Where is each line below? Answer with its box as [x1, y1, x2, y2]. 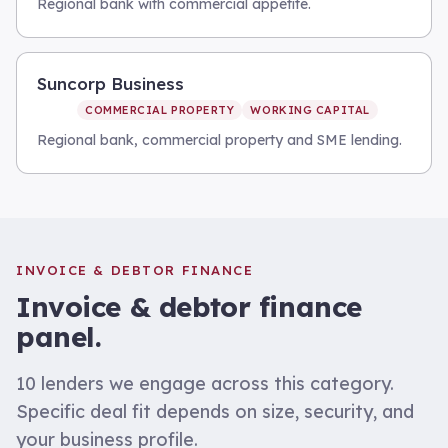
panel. [16, 319, 102, 354]
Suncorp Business [37, 73, 184, 94]
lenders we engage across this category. [36, 372, 394, 395]
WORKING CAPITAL [250, 103, 370, 117]
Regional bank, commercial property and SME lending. [37, 131, 402, 149]
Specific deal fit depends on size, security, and [16, 400, 414, 423]
